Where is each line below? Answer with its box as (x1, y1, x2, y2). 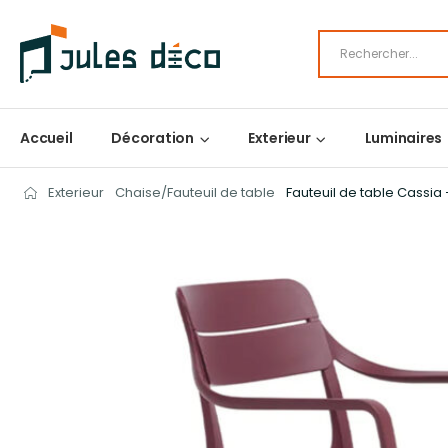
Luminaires (364, 128, 442, 148)
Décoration (111, 128, 194, 148)
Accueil (20, 128, 73, 148)
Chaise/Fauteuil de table (114, 183, 275, 202)
